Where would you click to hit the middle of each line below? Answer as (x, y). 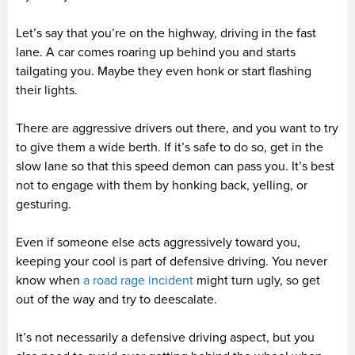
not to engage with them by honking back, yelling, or (162, 185)
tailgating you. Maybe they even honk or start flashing (164, 71)
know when (50, 280)
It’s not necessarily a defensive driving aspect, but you (165, 337)
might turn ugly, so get (257, 280)
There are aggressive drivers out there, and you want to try (177, 128)
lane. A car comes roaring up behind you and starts (156, 52)
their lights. (47, 90)
